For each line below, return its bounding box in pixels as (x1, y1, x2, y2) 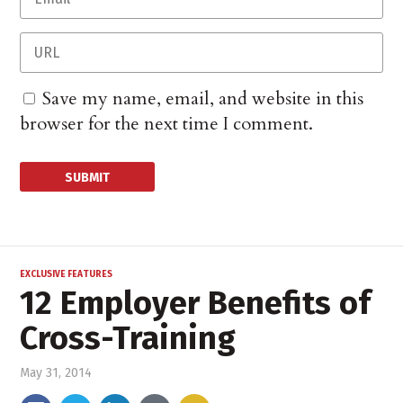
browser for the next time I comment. (20, 112, 314, 137)
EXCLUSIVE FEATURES (20, 269, 113, 281)
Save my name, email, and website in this (42, 86, 364, 112)
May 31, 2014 (20, 365, 93, 381)
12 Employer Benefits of (20, 283, 372, 324)
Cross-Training (20, 318, 237, 359)
